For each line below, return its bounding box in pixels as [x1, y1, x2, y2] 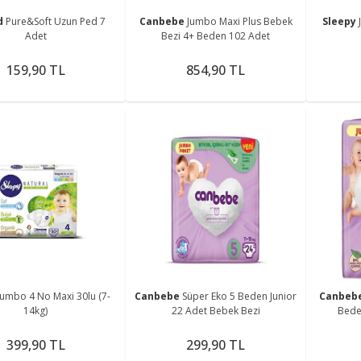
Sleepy [322, 14, 359, 28]
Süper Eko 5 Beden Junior [182, 289, 297, 304]
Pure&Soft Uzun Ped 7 [6, 14, 106, 28]
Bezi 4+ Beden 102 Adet [161, 28, 271, 43]
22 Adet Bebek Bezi [171, 304, 260, 318]
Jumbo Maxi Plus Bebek [186, 14, 293, 28]
